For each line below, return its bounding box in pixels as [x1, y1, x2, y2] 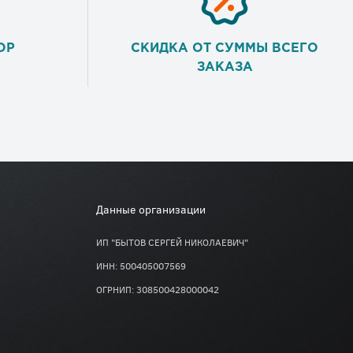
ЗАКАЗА [196, 61, 253, 74]
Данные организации [96, 202, 206, 217]
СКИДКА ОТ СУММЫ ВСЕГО [131, 43, 318, 55]
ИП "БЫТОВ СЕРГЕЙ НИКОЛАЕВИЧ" [96, 236, 248, 249]
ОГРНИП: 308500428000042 [96, 283, 219, 296]
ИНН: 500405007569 [96, 259, 186, 273]
